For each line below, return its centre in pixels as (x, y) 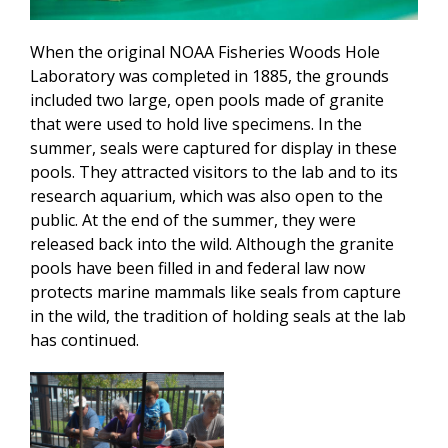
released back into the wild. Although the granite (212, 243)
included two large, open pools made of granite (207, 99)
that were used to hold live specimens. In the (196, 123)
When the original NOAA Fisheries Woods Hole (205, 51)
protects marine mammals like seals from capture (215, 291)
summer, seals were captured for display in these (213, 147)
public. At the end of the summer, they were (193, 219)
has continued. (84, 339)
